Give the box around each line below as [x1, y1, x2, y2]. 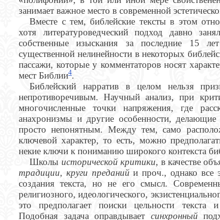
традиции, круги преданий [19, 167, 134, 178]
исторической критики [61, 156, 156, 167]
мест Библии [19, 70, 68, 81]
